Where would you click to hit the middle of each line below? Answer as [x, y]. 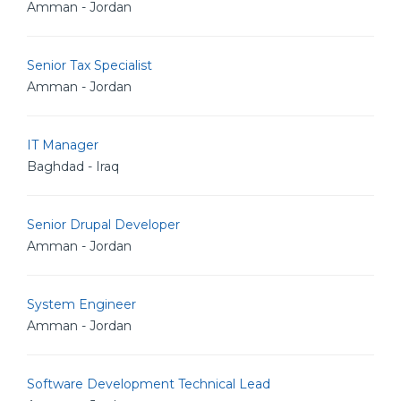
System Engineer [81, 304]
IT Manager [63, 145]
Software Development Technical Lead [149, 384]
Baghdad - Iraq [73, 166]
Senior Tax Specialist [90, 65]
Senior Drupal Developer [103, 225]
